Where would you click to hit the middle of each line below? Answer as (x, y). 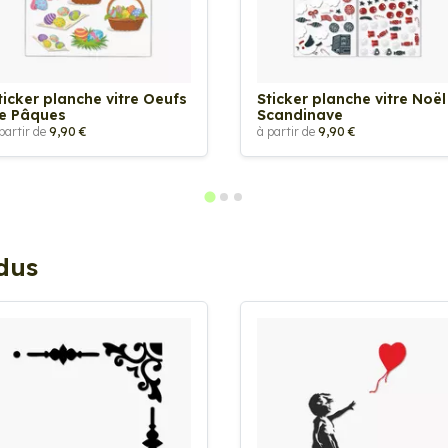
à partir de (287, 131)
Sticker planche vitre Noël (351, 99)
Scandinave (300, 115)
